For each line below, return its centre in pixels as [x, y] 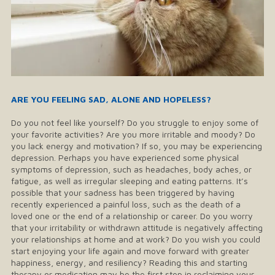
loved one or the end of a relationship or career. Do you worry [132, 216]
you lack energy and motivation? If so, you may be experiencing [137, 146]
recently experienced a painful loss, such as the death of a [126, 204]
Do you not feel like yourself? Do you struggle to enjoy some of [135, 123]
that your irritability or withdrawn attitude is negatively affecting [137, 228]
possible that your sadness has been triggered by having [123, 193]
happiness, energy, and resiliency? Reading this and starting [129, 263]
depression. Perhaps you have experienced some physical [125, 158]
